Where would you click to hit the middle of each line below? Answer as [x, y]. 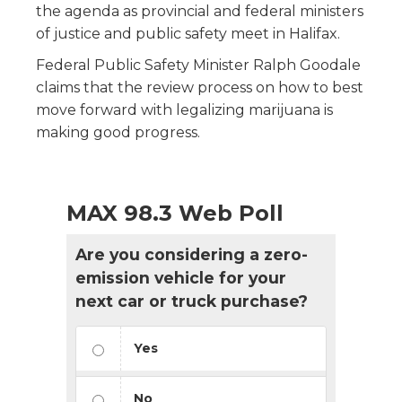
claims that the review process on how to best [200, 87]
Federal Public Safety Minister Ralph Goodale [198, 65]
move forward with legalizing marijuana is [184, 109]
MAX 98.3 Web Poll [175, 213]
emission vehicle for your [181, 277]
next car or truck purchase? [192, 301]
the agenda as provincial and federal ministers [200, 11]
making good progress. [118, 132]
